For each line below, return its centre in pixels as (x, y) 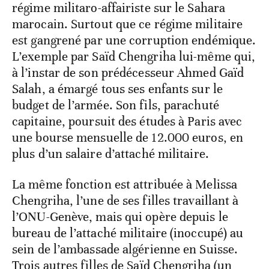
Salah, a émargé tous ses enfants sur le (117, 89)
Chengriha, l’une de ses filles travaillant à (125, 200)
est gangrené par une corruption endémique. (134, 40)
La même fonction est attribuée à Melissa (125, 184)
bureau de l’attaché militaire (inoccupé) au (128, 233)
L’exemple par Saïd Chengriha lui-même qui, (134, 56)
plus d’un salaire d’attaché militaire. (110, 153)
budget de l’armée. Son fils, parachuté (116, 105)
